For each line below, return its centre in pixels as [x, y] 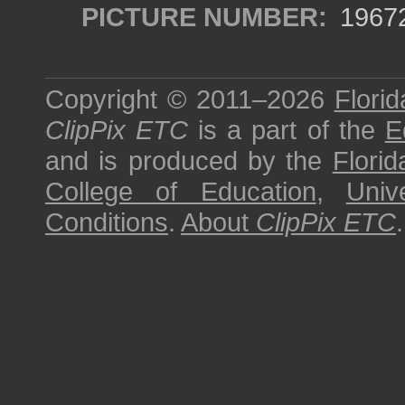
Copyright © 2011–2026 [190, 99]
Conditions [107, 222]
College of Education [181, 191]
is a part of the [287, 130]
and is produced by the [189, 160]
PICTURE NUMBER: [204, 17]
